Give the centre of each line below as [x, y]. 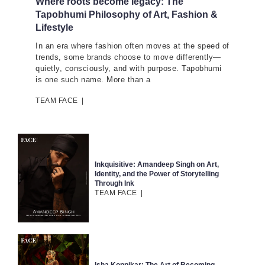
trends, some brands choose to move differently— [128, 57]
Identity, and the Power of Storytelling [157, 174]
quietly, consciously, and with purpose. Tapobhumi [129, 69]
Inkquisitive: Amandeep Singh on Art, [157, 165]
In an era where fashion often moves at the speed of [132, 46]
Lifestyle [54, 28]
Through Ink [114, 184]
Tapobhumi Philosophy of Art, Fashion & [127, 15]
